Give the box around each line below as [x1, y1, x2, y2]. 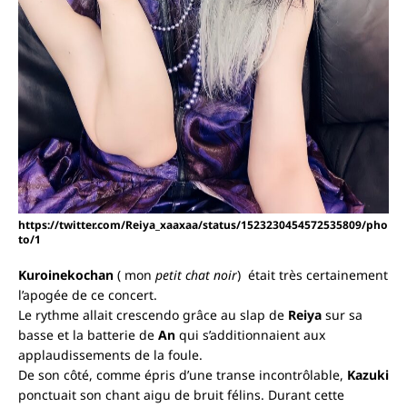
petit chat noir [155, 265, 237, 283]
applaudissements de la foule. [18, 345, 203, 363]
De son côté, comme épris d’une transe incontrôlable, [18, 365, 347, 383]
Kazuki [347, 365, 389, 383]
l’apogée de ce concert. [18, 285, 157, 303]
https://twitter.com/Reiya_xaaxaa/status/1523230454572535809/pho [18, 216, 388, 233]
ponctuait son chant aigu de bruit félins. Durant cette [18, 385, 344, 403]
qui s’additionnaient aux [175, 325, 325, 343]
